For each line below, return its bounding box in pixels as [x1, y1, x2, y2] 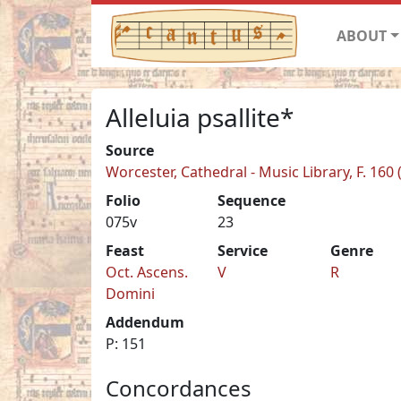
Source [106, 140, 154, 160]
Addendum [106, 311, 184, 332]
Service [218, 240, 269, 260]
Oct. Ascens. [106, 261, 188, 282]
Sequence [218, 190, 286, 210]
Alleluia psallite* [106, 99, 294, 134]
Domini [106, 283, 155, 303]
